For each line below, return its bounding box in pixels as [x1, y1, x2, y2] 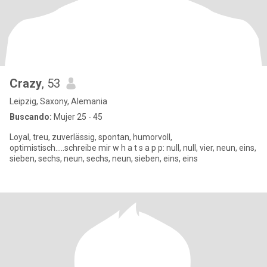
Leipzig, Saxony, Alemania [10, 97, 107, 106]
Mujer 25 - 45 [52, 112, 103, 122]
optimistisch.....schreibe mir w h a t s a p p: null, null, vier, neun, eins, [10, 143, 256, 153]
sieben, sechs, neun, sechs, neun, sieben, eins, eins [10, 154, 198, 163]
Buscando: [10, 112, 52, 122]
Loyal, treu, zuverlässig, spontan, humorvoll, [10, 132, 172, 142]
